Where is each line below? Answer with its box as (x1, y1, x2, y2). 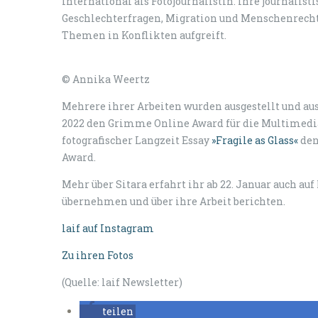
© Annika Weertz (62, 72, 150, 86)
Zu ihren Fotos (62, 248, 133, 262)
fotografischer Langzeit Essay (62, 133, 212, 147)
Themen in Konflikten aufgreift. (62, 28, 226, 42)
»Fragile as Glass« (212, 133, 298, 147)
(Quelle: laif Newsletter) (62, 275, 182, 289)
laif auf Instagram (62, 221, 154, 235)
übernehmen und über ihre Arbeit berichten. (62, 194, 285, 208)
